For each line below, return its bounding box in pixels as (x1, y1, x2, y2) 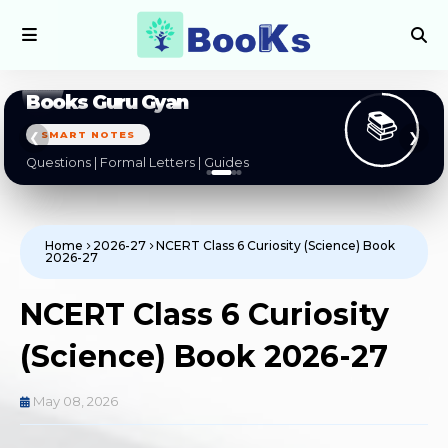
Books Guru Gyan (185, 90, 348, 114)
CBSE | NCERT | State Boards (185, 155, 369, 170)
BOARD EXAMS (200, 129, 295, 140)
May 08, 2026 (33, 393, 118, 409)
